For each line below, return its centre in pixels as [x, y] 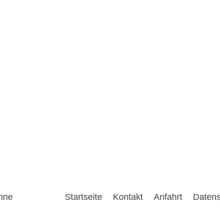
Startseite [83, 197]
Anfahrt [168, 197]
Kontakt [128, 197]
